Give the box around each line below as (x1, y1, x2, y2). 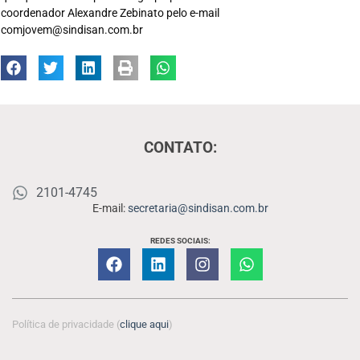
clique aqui (120, 318, 169, 331)
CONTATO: (143, 139, 217, 157)
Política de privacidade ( (12, 318, 120, 331)
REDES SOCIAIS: (149, 236, 211, 246)
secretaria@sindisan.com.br (127, 202, 268, 215)
